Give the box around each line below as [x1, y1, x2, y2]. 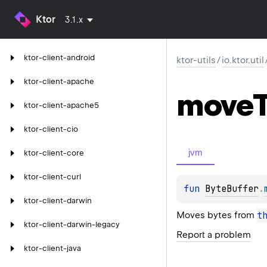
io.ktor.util [222, 55, 264, 66]
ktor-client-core [24, 148, 84, 157]
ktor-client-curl [24, 172, 81, 181]
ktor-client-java [24, 244, 81, 253]
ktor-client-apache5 [24, 101, 99, 110]
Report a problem [176, 229, 251, 240]
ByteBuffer [205, 182, 259, 195]
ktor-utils [176, 55, 216, 66]
